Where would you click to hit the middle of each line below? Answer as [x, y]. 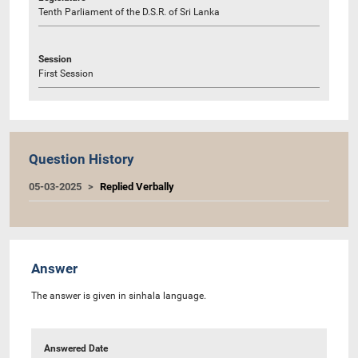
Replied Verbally [137, 186]
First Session [66, 73]
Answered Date [76, 348]
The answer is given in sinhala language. [119, 295]
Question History [82, 159]
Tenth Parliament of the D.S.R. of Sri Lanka [129, 12]
